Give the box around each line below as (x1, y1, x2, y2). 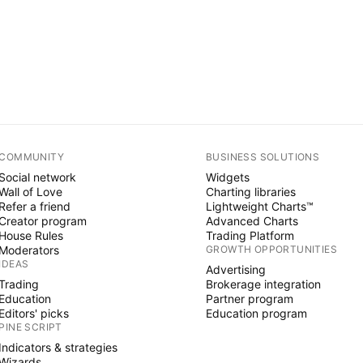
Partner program (205, 292, 293, 306)
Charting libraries (205, 185, 296, 199)
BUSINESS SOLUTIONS (205, 151, 320, 164)
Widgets (205, 170, 250, 185)
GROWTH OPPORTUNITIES (205, 243, 337, 256)
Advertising (205, 263, 266, 277)
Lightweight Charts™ (205, 199, 314, 214)
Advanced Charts (205, 214, 298, 228)
